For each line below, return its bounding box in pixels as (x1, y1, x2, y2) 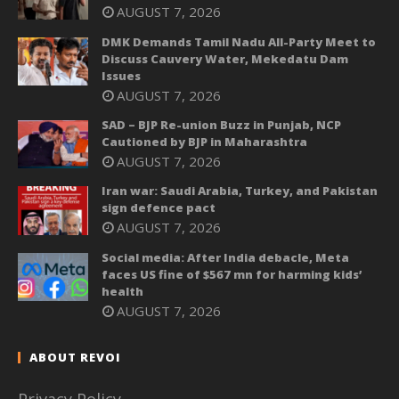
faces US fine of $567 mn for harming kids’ (102, 265, 362, 282)
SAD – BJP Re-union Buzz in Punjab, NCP (102, 116, 341, 133)
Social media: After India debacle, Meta (102, 248, 349, 265)
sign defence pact (102, 199, 216, 216)
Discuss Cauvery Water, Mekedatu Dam (102, 50, 348, 67)
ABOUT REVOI (29, 348, 121, 365)
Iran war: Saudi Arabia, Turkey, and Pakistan (102, 183, 378, 199)
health (102, 282, 143, 299)
